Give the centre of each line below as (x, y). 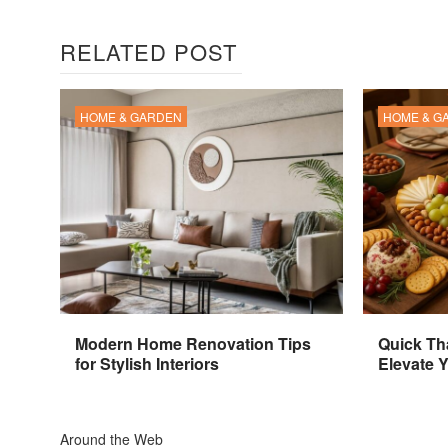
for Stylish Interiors (147, 364)
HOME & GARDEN (131, 117)
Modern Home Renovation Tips (193, 344)
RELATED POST (148, 52)
